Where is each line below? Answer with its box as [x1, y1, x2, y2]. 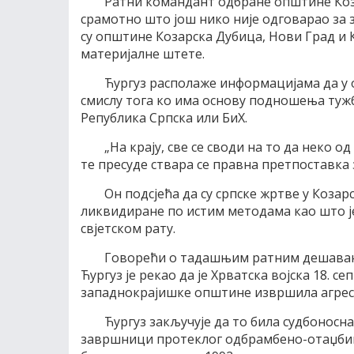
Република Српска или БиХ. [81, 109, 247, 126]
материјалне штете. [81, 45, 205, 62]
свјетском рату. [81, 220, 175, 237]
